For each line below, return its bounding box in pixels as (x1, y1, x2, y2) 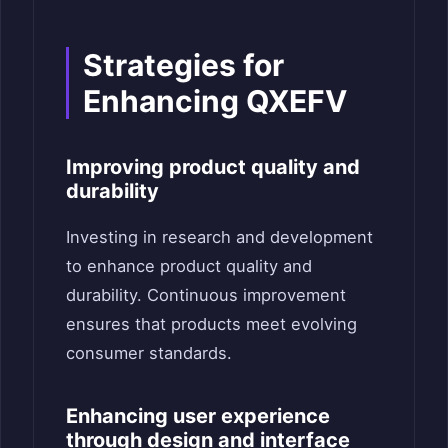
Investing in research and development (66, 226, 373, 247)
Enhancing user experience (66, 403, 330, 428)
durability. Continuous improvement (66, 284, 346, 305)
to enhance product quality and (66, 255, 312, 276)
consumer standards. (66, 342, 232, 363)
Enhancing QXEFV (83, 82, 347, 119)
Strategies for (83, 46, 284, 83)
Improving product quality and (66, 154, 360, 179)
